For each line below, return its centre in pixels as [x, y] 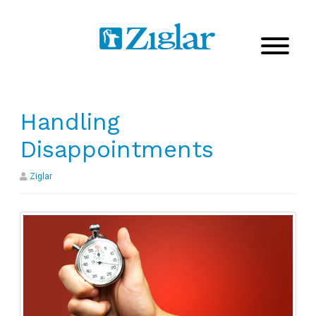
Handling [70, 121]
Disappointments [117, 149]
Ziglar [41, 176]
